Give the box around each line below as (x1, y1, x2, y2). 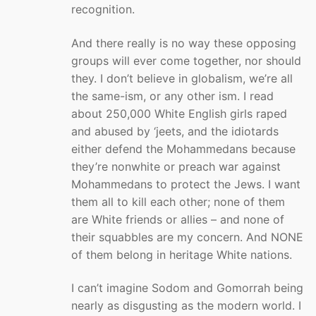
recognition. (71, 1, 135, 16)
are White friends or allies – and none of (71, 212, 284, 226)
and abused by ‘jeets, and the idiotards (71, 123, 279, 138)
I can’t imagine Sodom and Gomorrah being (71, 281, 303, 296)
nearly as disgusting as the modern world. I (71, 298, 301, 313)
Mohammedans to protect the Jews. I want (71, 176, 300, 191)
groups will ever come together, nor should (71, 53, 301, 68)
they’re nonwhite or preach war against (71, 159, 281, 174)
